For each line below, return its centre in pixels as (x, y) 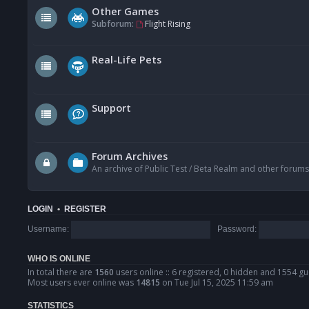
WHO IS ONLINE (59, 259)
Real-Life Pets (127, 60)
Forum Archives (130, 156)
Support (111, 108)
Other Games (125, 11)
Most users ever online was (82, 283)
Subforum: (113, 24)
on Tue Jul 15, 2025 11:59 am (217, 283)
